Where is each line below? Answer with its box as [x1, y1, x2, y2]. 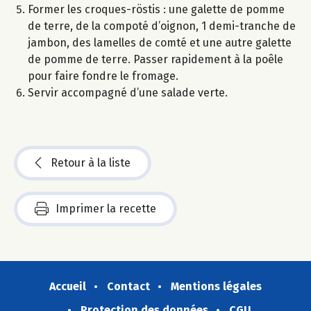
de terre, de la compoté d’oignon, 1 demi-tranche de [28, 19, 296, 33]
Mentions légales [171, 280, 262, 294]
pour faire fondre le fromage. [28, 69, 178, 83]
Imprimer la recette [56, 202, 156, 216]
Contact [107, 280, 150, 294]
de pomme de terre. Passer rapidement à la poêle [28, 53, 283, 67]
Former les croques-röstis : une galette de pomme [28, 3, 285, 17]
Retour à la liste [51, 156, 131, 170]
